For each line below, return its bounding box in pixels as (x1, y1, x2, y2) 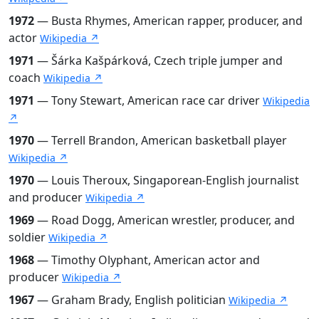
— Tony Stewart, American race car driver (34, 92, 263, 108)
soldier (9, 229, 48, 245)
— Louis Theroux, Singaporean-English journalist (34, 172, 299, 188)
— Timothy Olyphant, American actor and (34, 251, 260, 268)
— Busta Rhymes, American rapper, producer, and (34, 12, 303, 28)
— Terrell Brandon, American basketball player (34, 132, 287, 148)
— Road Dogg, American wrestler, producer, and (34, 211, 295, 228)
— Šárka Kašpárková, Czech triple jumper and (34, 52, 283, 68)
